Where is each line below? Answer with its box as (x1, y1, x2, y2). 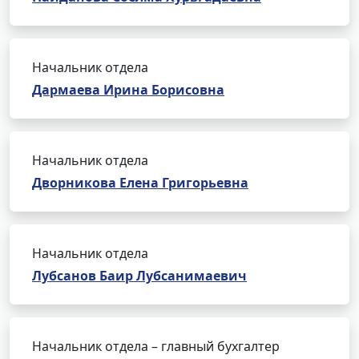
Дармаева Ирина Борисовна (32, 81, 224, 99)
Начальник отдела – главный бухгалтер (32, 337, 280, 355)
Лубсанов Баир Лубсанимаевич (32, 267, 247, 284)
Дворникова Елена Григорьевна (32, 174, 248, 192)
